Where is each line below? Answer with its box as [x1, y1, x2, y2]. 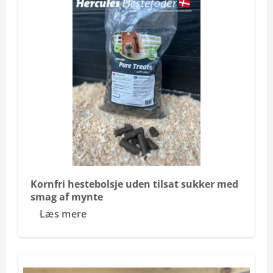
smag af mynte [30, 190, 103, 204]
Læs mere [40, 207, 87, 221]
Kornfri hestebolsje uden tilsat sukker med [30, 177, 238, 191]
